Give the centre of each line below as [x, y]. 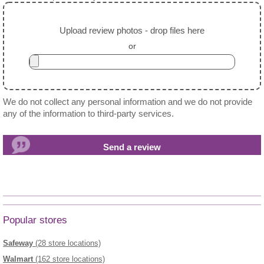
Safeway [18, 243]
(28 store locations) [67, 243]
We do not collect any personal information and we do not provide [128, 102]
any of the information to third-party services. [88, 114]
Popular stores [35, 220]
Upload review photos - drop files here [132, 31]
